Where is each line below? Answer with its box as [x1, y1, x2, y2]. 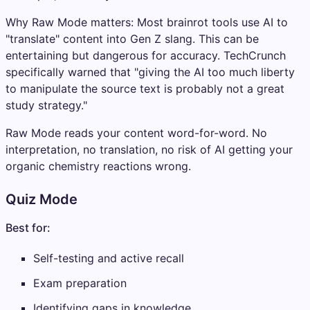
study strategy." [6, 98, 87, 112]
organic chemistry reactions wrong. [6, 158, 191, 173]
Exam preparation [33, 275, 127, 290]
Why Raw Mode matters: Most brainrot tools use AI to [6, 15, 288, 29]
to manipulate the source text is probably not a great [6, 81, 284, 95]
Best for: [6, 220, 51, 235]
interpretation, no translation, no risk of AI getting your [6, 142, 293, 156]
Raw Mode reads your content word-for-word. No [6, 125, 267, 140]
